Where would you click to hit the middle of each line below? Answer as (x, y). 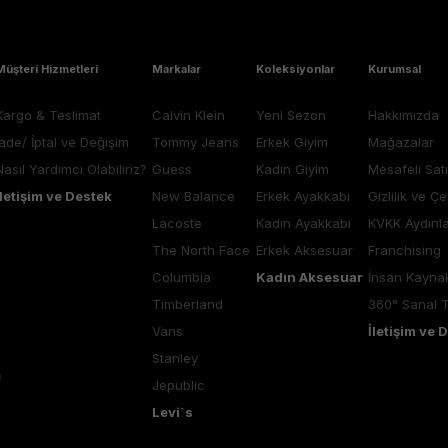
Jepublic (179, 385)
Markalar (177, 69)
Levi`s (173, 412)
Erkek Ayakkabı (302, 196)
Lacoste (177, 223)
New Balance (194, 196)
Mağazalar (400, 142)
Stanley (175, 358)
